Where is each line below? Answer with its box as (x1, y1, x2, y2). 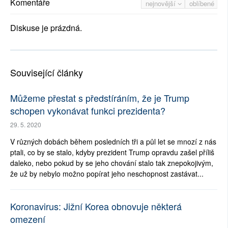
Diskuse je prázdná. (10, 22, 82, 34)
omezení (10, 212, 45, 226)
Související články (10, 66, 83, 79)
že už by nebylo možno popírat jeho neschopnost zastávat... (10, 168, 204, 179)
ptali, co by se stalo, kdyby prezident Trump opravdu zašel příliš (10, 147, 214, 158)
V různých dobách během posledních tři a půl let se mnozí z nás (10, 136, 216, 147)
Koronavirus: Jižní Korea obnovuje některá (10, 199, 182, 213)
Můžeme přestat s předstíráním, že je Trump (10, 91, 189, 105)
